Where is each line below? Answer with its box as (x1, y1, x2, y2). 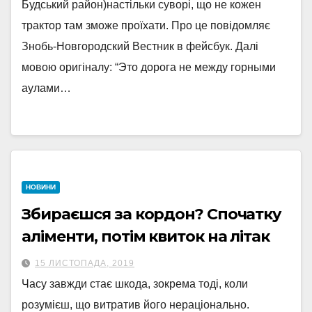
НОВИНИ (26, 183, 56, 191)
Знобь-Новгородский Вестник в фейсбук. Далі (22, 40, 258, 52)
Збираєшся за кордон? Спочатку (22, 205, 282, 224)
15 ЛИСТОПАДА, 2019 (35, 258, 134, 268)
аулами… (22, 82, 71, 94)
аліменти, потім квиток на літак (22, 227, 270, 246)
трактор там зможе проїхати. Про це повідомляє (22, 19, 270, 31)
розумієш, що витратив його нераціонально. (22, 299, 249, 311)
